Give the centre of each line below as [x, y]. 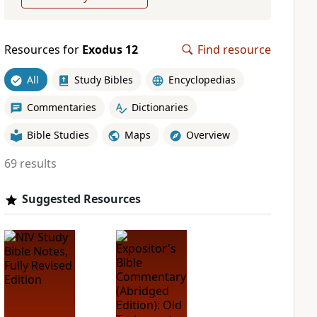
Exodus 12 [110, 50]
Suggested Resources [81, 199]
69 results [30, 163]
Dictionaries [160, 107]
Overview [208, 134]
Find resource [234, 50]
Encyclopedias [202, 79]
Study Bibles [103, 79]
